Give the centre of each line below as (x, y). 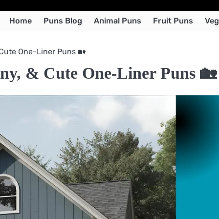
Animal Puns (118, 21)
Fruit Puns (173, 21)
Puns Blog (63, 21)
